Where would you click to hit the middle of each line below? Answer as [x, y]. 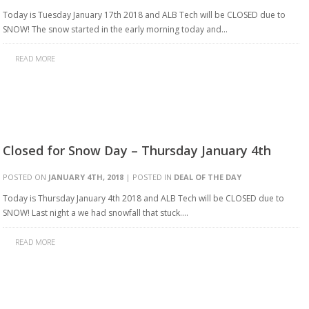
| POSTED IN [149, 177]
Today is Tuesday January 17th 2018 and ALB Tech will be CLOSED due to [144, 15]
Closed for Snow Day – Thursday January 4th [137, 150]
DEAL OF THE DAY [208, 177]
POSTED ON [26, 177]
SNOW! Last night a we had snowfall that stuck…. [96, 213]
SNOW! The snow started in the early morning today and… [115, 29]
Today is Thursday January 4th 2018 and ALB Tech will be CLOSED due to [143, 198]
